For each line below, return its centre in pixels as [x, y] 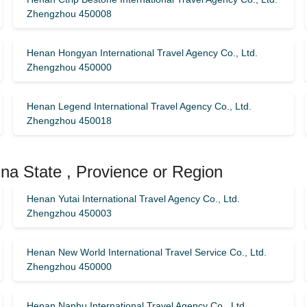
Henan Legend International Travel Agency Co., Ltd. [139, 106]
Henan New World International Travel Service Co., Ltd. [146, 252]
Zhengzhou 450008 [69, 14]
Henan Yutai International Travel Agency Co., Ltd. [133, 199]
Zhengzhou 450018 [69, 121]
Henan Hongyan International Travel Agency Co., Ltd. [142, 53]
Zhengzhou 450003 [69, 213]
